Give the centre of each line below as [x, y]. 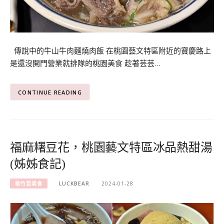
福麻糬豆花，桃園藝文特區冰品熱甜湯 [111, 148]
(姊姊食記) [38, 164]
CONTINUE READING [50, 92]
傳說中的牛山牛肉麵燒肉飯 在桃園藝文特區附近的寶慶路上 [110, 50]
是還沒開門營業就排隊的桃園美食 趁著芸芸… [85, 63]
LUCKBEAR [74, 183]
